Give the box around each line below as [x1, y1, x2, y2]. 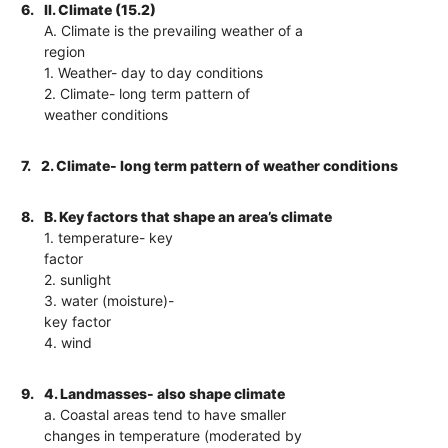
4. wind [44, 333, 93, 351]
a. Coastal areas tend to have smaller [44, 405, 287, 423]
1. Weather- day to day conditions [44, 63, 264, 81]
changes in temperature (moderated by [44, 426, 303, 444]
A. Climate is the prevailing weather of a [44, 21, 304, 39]
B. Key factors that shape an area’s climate [44, 207, 333, 225]
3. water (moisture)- [44, 291, 175, 309]
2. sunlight [44, 270, 112, 288]
